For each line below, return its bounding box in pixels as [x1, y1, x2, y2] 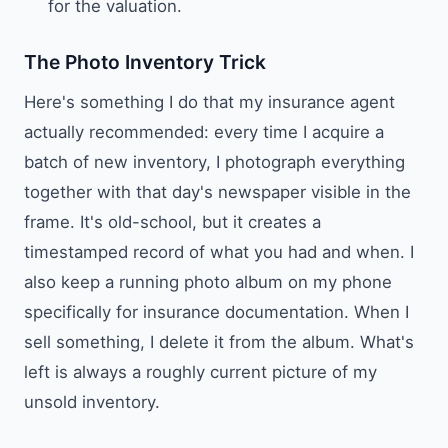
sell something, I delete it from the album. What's [24, 331, 414, 352]
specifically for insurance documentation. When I [24, 301, 409, 322]
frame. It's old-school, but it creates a [24, 211, 321, 232]
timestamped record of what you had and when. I [24, 241, 414, 262]
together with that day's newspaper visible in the [24, 181, 411, 202]
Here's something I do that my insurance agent [24, 91, 395, 112]
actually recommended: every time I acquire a [24, 121, 384, 142]
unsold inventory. [24, 391, 160, 412]
